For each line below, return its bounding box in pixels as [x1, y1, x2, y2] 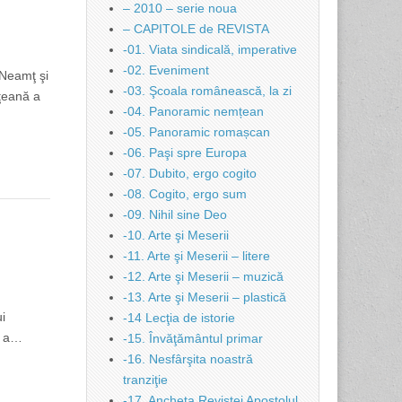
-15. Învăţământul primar [123, 331, 263, 345]
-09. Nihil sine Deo [123, 207, 227, 222]
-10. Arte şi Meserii [123, 228, 229, 242]
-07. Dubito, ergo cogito [123, 166, 257, 180]
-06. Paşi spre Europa [123, 145, 247, 160]
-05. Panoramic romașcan [123, 125, 270, 139]
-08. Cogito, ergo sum [123, 187, 247, 201]
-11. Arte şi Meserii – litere [123, 249, 270, 263]
